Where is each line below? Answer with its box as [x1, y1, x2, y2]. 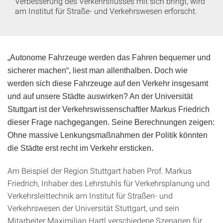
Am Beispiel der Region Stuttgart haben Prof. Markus [7, 165, 192, 176]
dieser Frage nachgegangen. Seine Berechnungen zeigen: [7, 117, 215, 126]
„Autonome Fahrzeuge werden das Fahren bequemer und [7, 53, 211, 62]
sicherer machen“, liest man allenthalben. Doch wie [7, 66, 188, 75]
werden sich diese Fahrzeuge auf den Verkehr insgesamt [7, 79, 208, 88]
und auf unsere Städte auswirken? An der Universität [7, 92, 193, 101]
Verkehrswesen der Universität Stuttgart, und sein [7, 202, 179, 213]
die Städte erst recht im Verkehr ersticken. [7, 143, 153, 152]
